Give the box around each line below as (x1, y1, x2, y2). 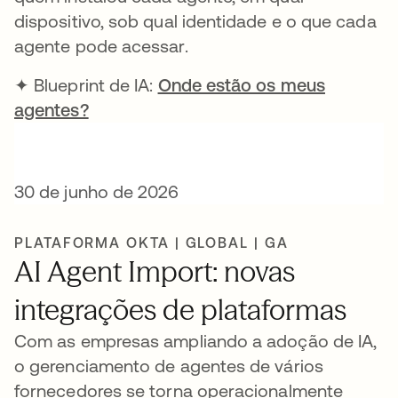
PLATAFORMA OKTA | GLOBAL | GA (14, 235, 289, 251)
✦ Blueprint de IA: (14, 75, 158, 95)
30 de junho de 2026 (14, 181, 179, 202)
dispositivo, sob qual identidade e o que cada (14, 11, 377, 31)
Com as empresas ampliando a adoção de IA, (14, 330, 378, 351)
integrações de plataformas (14, 292, 346, 327)
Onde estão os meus (157, 75, 325, 95)
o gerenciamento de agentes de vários (14, 355, 323, 376)
